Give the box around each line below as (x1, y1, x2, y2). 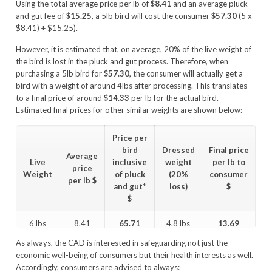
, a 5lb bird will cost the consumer (92, 11, 212, 21)
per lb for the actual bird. (131, 93, 219, 103)
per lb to (212, 157, 245, 168)
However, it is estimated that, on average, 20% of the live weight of (16, 44, 252, 55)
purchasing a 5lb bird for (16, 69, 104, 79)
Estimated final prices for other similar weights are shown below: (16, 105, 243, 115)
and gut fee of (16, 11, 67, 21)
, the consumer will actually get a (129, 69, 243, 79)
